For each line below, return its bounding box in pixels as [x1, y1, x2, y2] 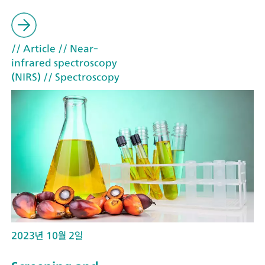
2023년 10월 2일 [11, 230, 83, 242]
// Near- [56, 43, 98, 55]
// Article [11, 43, 56, 55]
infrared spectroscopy [11, 57, 117, 69]
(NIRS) [11, 71, 41, 83]
